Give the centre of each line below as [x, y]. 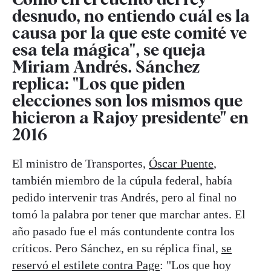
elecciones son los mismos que [127, 100]
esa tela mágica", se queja [109, 49]
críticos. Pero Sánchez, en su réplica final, [117, 248]
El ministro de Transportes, [80, 163]
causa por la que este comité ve [129, 32]
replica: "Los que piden [99, 83]
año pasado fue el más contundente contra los [123, 231]
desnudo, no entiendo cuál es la [131, 15]
